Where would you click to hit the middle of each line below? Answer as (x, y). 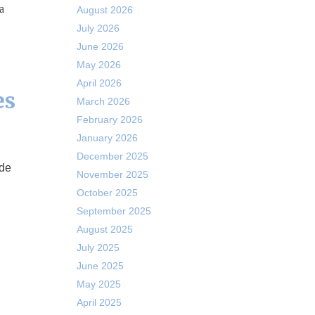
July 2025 (98, 247)
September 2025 (114, 211)
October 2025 (107, 193)
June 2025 (100, 266)
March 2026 (103, 101)
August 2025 (104, 229)
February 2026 (109, 120)
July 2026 (98, 28)
